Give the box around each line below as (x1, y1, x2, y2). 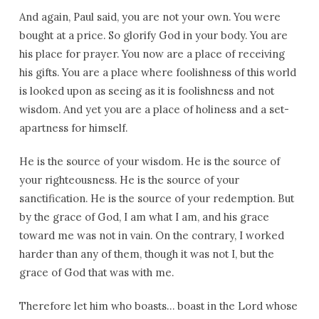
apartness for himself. (19, 121, 127, 135)
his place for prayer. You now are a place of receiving (19, 47, 285, 61)
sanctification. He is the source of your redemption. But (19, 192, 294, 205)
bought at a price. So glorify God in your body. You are (19, 28, 288, 42)
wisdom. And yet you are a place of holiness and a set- (19, 103, 289, 116)
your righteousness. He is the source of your (19, 173, 239, 187)
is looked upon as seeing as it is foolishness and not (19, 84, 274, 98)
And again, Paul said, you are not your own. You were (19, 10, 281, 23)
